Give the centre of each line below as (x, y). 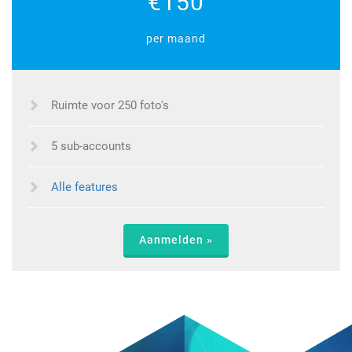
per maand (176, 38)
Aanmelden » (176, 239)
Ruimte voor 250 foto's (110, 105)
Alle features (84, 187)
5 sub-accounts (91, 146)
